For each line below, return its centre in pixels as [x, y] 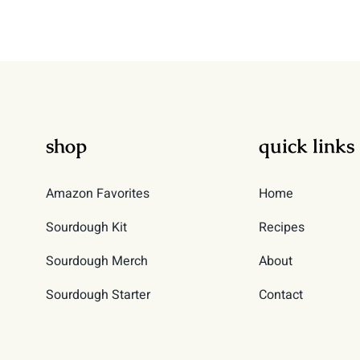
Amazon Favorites [97, 194]
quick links [306, 146]
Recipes [281, 227]
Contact [280, 295]
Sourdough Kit [86, 227]
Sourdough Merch [96, 261]
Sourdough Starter [98, 295]
